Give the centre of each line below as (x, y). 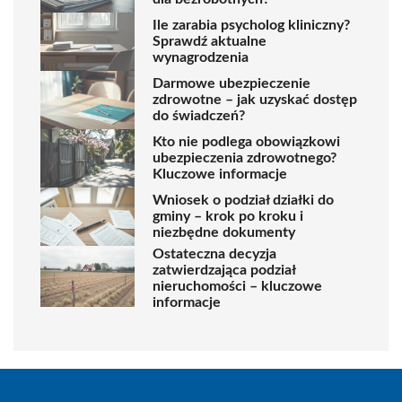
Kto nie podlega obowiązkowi (246, 142)
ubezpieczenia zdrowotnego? (245, 158)
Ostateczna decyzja (214, 253)
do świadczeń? (199, 116)
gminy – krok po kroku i (228, 217)
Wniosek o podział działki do (243, 201)
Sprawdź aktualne (210, 42)
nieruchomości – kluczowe (237, 286)
